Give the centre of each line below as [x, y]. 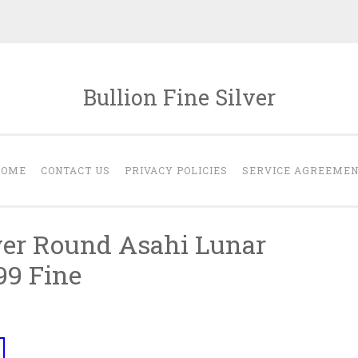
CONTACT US [75, 170]
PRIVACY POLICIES [176, 170]
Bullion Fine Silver [179, 97]
